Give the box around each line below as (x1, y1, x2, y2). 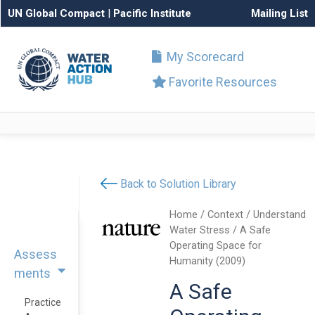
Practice (25, 297, 61, 308)
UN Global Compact (8, 7, 105, 20)
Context (207, 208, 244, 221)
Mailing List (251, 7, 308, 20)
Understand (253, 208, 307, 221)
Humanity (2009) (169, 255, 246, 267)
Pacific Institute (113, 7, 191, 20)
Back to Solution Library (120, 177, 236, 191)
